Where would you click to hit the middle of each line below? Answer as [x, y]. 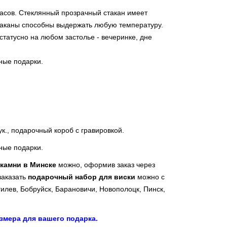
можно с [151, 177]
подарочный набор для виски [83, 177]
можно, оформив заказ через [106, 165]
